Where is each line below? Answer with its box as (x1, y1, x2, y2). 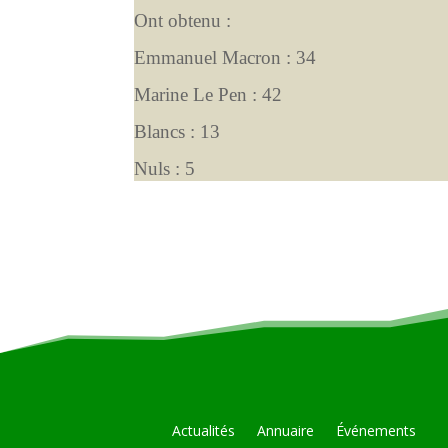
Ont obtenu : (134, 9, 232, 31)
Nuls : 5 (134, 157, 196, 179)
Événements (335, 420, 416, 440)
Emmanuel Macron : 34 (134, 46, 317, 68)
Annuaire (256, 420, 314, 440)
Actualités (171, 420, 235, 440)
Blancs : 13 (134, 120, 221, 142)
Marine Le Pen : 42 (134, 83, 283, 105)
